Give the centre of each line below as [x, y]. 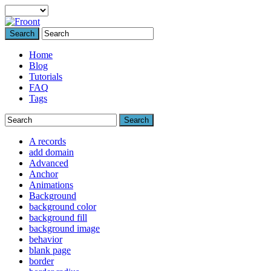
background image [64, 228]
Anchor [44, 174]
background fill [58, 217]
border [41, 261]
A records [47, 141]
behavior [46, 239]
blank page [50, 250]
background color [63, 207]
